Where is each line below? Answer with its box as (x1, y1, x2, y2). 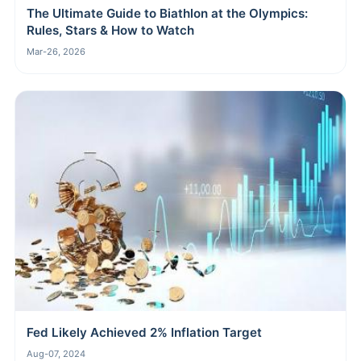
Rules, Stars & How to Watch (27, 22, 194, 38)
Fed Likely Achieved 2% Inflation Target (27, 325, 262, 341)
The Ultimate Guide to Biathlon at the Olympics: (27, 5, 308, 21)
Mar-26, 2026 (27, 45, 85, 57)
